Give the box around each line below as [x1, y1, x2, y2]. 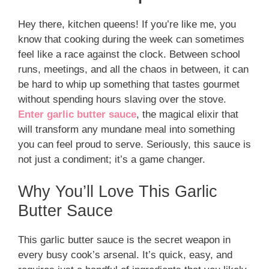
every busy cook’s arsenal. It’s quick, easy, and [18, 249, 232, 261]
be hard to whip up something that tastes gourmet [18, 78, 240, 90]
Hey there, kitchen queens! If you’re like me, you [18, 18, 236, 30]
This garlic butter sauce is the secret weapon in [18, 234, 231, 246]
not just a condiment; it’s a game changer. [18, 153, 205, 165]
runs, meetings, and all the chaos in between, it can [18, 63, 249, 75]
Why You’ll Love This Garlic [18, 183, 217, 201]
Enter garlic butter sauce [18, 108, 136, 120]
